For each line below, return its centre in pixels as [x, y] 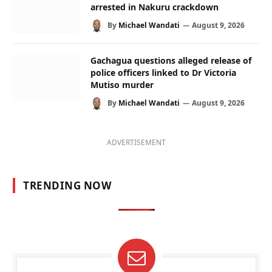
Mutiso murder [122, 85]
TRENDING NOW [67, 186]
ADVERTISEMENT [136, 143]
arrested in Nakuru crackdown [155, 7]
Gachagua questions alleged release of [171, 61]
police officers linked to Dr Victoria [163, 73]
